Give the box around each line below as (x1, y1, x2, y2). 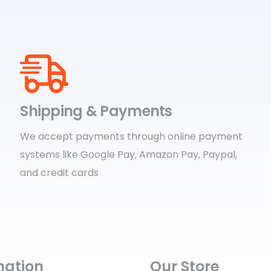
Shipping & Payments (20, 101, 172, 121)
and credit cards (20, 166, 102, 180)
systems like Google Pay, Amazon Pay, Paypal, (20, 148, 240, 162)
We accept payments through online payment (20, 129, 243, 143)
